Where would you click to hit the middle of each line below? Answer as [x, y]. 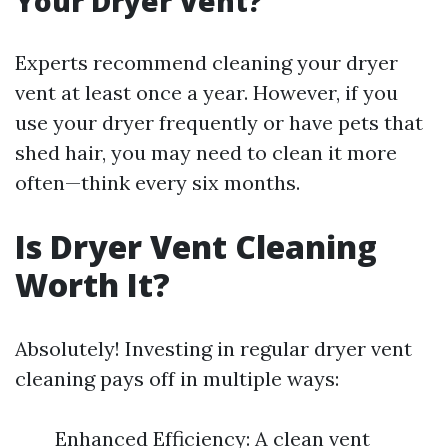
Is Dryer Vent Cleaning [196, 246]
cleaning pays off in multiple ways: [177, 378]
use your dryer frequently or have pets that [219, 122]
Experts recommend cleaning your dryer [206, 62]
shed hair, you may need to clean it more [206, 152]
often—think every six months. [157, 182]
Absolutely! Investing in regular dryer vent [213, 348]
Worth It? [92, 284]
